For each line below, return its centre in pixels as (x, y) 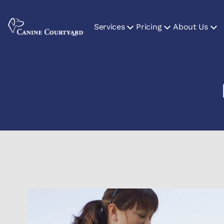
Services (109, 27)
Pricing (149, 27)
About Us (190, 27)
